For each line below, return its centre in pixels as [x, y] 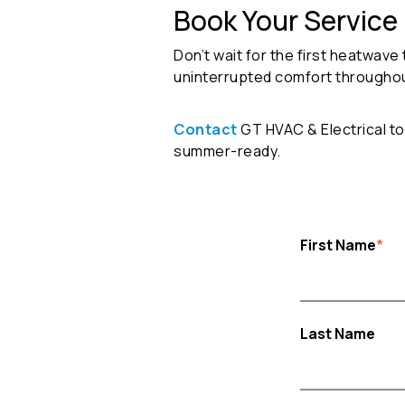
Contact [206, 130]
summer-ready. [227, 151]
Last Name [338, 333]
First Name [338, 245]
